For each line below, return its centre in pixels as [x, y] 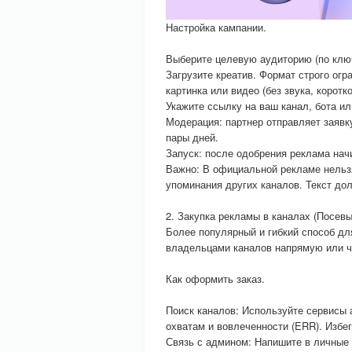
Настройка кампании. [216, 27]
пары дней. [192, 137]
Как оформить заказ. [215, 279]
